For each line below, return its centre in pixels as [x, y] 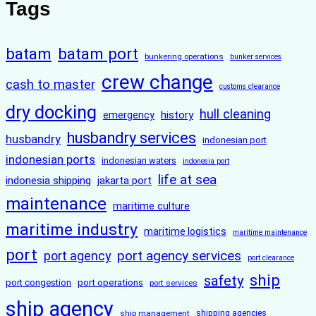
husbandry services [132, 138]
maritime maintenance [270, 233]
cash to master [50, 85]
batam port [98, 54]
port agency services [179, 256]
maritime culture [151, 207]
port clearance [271, 258]
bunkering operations [184, 57]
